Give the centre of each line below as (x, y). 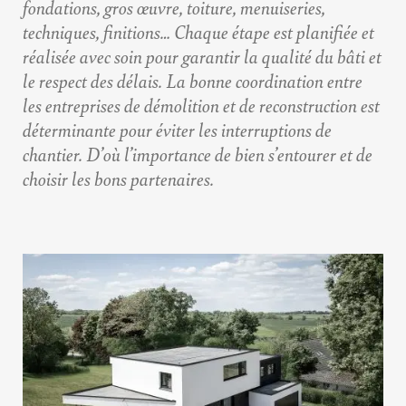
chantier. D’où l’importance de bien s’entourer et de (198, 154)
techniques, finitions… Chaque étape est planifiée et (198, 32)
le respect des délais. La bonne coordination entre (193, 81)
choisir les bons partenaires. (118, 179)
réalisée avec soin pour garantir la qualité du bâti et (202, 56)
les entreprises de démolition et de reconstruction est (201, 105)
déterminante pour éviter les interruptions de (177, 130)
